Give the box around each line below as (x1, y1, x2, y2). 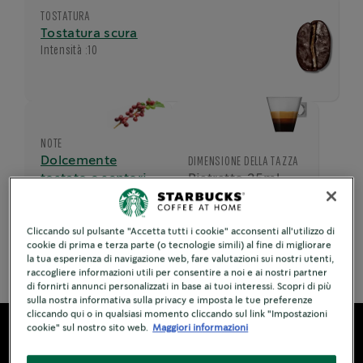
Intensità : (41, 45, 88, 56)
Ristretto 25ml (187, 173, 280, 185)
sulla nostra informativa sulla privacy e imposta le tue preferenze (27, 295, 314, 305)
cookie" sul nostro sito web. (27, 322, 149, 332)
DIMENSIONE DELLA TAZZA (187, 156, 300, 167)
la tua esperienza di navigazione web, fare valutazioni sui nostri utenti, (27, 254, 335, 263)
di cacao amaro (41, 190, 139, 203)
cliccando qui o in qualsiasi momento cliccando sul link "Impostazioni (27, 309, 328, 318)
